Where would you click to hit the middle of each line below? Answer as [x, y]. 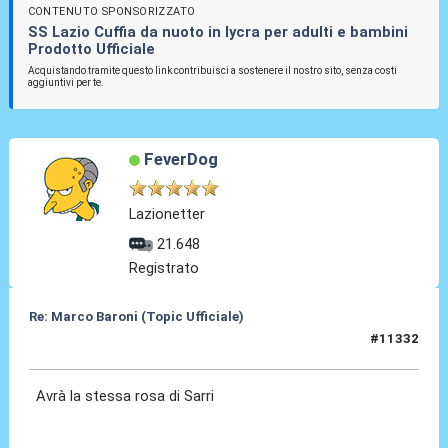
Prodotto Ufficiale [91, 49]
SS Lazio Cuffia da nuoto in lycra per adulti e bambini [217, 32]
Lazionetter [167, 214]
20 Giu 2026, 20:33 [88, 347]
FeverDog [180, 159]
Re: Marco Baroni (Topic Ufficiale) [136, 317]
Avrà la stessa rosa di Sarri [127, 396]
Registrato [164, 268]
